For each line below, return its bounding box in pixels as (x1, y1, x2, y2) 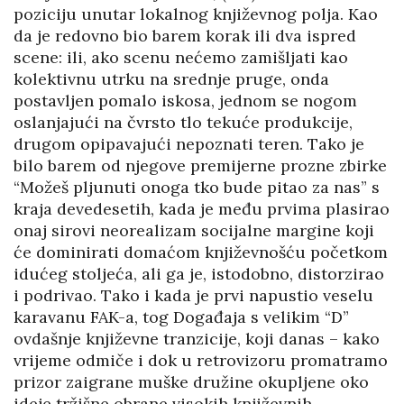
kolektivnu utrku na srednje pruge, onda (14, 69, 329, 90)
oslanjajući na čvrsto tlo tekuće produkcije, (14, 112, 353, 133)
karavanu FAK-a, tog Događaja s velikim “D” (14, 307, 349, 328)
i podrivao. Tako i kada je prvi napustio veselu (14, 285, 373, 307)
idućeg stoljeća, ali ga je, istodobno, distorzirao (14, 263, 384, 285)
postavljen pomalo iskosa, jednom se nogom (14, 90, 357, 112)
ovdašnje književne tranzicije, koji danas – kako (14, 328, 380, 350)
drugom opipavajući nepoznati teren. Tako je (14, 133, 364, 155)
